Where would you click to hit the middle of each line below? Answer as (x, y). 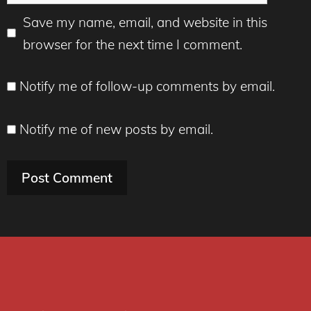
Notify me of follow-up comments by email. (147, 86)
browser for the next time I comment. (132, 44)
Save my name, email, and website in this (145, 22)
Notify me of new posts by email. (116, 129)
